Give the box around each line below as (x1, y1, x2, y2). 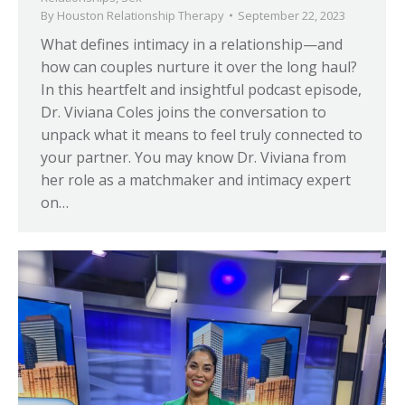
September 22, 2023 (238, 7, 345, 24)
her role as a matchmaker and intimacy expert (41, 170, 351, 191)
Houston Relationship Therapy (57, 7, 224, 24)
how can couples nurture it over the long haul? (41, 57, 357, 78)
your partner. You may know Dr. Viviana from (41, 147, 346, 168)
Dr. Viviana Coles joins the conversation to (41, 102, 326, 123)
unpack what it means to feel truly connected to (41, 125, 363, 146)
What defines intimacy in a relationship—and (41, 34, 343, 55)
